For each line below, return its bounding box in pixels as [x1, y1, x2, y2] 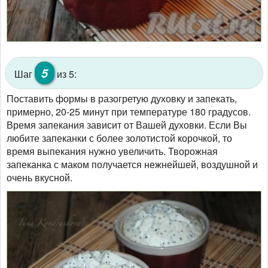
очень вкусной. [7, 170, 75, 185]
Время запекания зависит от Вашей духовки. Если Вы [7, 118, 247, 132]
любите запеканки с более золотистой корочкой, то [7, 131, 232, 145]
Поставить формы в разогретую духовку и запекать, [7, 92, 237, 106]
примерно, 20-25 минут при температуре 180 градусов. [7, 105, 251, 119]
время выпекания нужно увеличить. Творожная [7, 144, 218, 159]
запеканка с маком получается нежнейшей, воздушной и [7, 157, 258, 172]
